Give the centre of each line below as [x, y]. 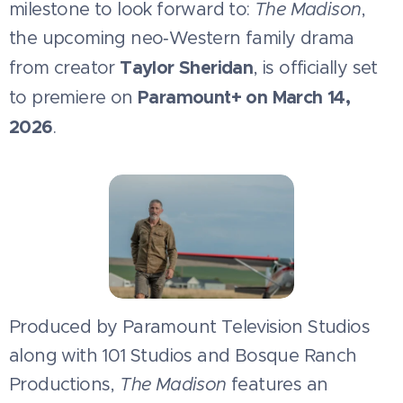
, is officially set [315, 68]
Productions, [65, 384]
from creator [65, 68]
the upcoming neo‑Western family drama [182, 38]
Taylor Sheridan [187, 67]
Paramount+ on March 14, [244, 97]
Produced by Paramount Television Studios [189, 327]
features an [277, 384]
